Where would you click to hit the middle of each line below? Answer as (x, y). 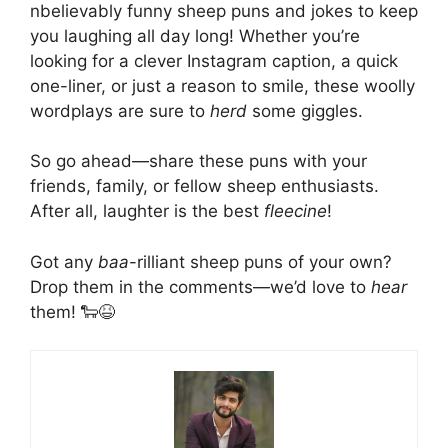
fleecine (295, 211)
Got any (64, 261)
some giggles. (305, 110)
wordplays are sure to (120, 110)
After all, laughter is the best (147, 211)
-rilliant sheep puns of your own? (260, 261)
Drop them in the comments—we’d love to (200, 286)
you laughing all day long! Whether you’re (195, 35)
